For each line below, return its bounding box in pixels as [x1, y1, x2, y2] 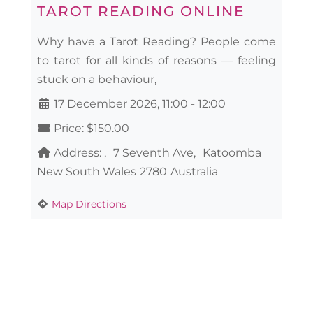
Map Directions [51, 198, 126, 210]
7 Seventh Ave [112, 145, 194, 159]
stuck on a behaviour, [36, 72, 156, 86]
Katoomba [202, 145, 261, 159]
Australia [170, 164, 218, 178]
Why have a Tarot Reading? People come [36, 34, 277, 48]
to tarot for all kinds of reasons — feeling [36, 53, 277, 67]
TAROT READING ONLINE [36, 2, 245, 20]
